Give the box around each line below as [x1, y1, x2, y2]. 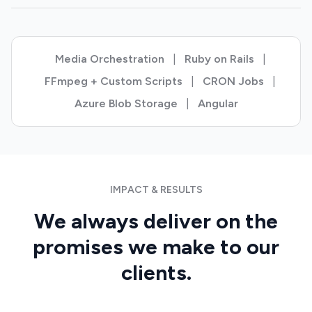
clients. [120, 260, 192, 286]
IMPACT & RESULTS [109, 184, 203, 196]
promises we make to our [33, 234, 279, 260]
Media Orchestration [54, 52, 164, 65]
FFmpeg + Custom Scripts [45, 75, 182, 88]
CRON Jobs [203, 75, 264, 88]
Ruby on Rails [184, 52, 254, 65]
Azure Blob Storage [74, 97, 178, 110]
